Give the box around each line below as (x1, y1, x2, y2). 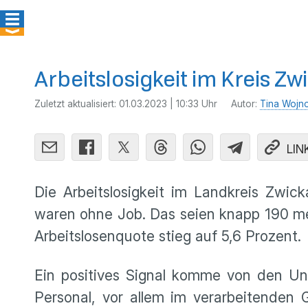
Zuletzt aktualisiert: (34, 98, 119, 109)
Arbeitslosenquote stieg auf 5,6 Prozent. (34, 228, 305, 245)
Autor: (231, 98, 260, 109)
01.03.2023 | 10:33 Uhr (119, 98, 217, 109)
